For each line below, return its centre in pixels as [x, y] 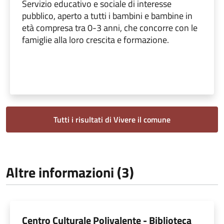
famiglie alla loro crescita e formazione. [95, 39]
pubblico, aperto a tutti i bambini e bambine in [107, 15]
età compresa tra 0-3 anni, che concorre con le [110, 27]
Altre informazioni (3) [70, 172]
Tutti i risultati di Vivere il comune [112, 119]
